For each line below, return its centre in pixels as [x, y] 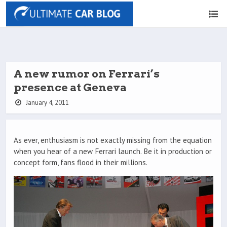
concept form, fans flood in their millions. [81, 163]
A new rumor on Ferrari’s [87, 74]
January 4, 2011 [46, 103]
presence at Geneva [70, 87]
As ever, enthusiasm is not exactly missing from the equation [113, 140]
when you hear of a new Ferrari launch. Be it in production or [113, 152]
